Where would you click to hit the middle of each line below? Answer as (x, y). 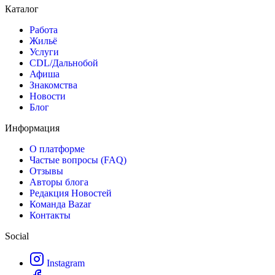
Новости (48, 96)
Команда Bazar (60, 204)
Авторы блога (59, 182)
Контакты (50, 215)
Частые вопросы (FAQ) (78, 160)
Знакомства (53, 85)
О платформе (57, 149)
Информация (32, 128)
